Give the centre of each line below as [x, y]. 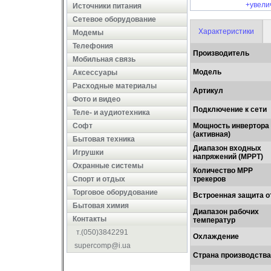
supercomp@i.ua [103, 246]
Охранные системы [108, 166]
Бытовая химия [101, 206]
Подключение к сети [230, 109]
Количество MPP [223, 171]
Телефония [93, 46]
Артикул [208, 91]
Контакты [90, 219]
